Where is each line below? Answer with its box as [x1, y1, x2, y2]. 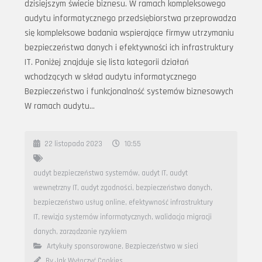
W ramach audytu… [25, 101, 95, 112]
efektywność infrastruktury [129, 198, 213, 208]
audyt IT [142, 168, 166, 178]
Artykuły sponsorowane [47, 242, 122, 251]
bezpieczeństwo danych [136, 183, 211, 193]
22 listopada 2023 [44, 139, 102, 149]
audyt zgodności [81, 183, 132, 193]
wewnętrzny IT [33, 183, 77, 193]
